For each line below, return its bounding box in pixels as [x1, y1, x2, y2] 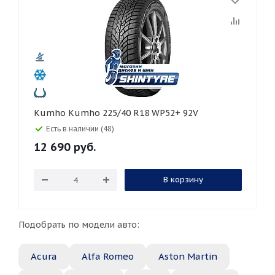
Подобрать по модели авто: [18, 219, 139, 230]
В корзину [163, 174, 203, 185]
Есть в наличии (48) [46, 124, 114, 133]
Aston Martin [158, 250, 217, 262]
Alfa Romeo [82, 250, 134, 262]
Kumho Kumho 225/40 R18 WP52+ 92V [68, 107, 198, 118]
